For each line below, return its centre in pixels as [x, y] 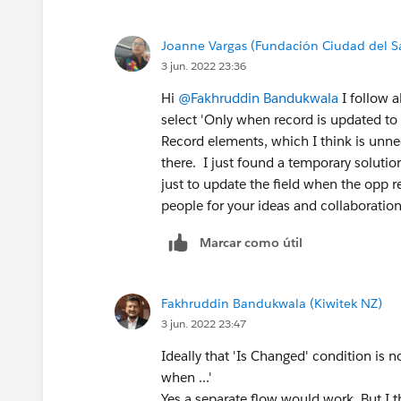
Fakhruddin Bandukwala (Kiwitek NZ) [272, 304]
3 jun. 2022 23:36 [204, 65]
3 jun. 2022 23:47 [204, 324]
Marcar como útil [251, 242]
